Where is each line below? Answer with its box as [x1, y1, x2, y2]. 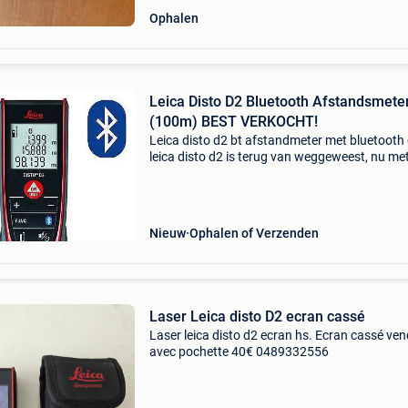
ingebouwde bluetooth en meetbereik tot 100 [148, 166, 401, 180]
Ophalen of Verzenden [189, 226, 319, 240]
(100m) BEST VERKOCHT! [148, 113, 318, 130]
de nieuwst [148, 199, 210, 213]
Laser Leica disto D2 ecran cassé [148, 308, 365, 325]
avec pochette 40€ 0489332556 [148, 344, 329, 359]
